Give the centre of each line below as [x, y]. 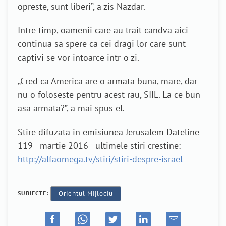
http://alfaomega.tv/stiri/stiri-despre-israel [100, 159]
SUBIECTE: [34, 193]
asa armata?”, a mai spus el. [71, 108]
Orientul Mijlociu [86, 194]
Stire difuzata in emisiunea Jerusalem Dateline [108, 132]
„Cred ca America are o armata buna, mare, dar [107, 81]
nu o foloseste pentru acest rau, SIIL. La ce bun [109, 95]
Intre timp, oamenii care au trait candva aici [103, 30]
